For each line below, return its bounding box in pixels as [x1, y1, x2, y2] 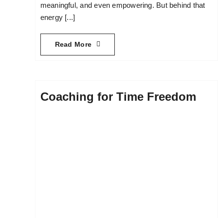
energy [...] [40, 13, 75, 21]
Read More [54, 40, 92, 48]
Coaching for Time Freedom [40, 90, 196, 103]
